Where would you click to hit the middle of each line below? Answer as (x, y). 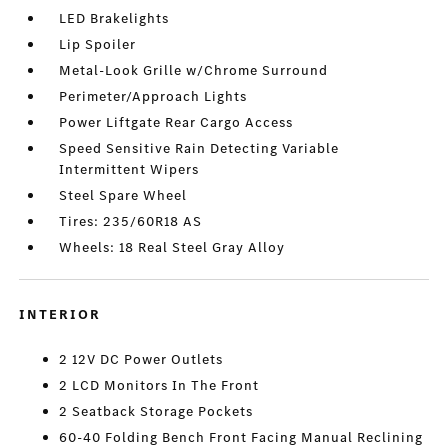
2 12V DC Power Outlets (141, 360)
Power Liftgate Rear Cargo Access (176, 123)
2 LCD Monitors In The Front (159, 386)
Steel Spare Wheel (123, 196)
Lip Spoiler (98, 45)
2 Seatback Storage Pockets (156, 412)
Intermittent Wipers (129, 170)
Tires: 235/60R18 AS (131, 222)
